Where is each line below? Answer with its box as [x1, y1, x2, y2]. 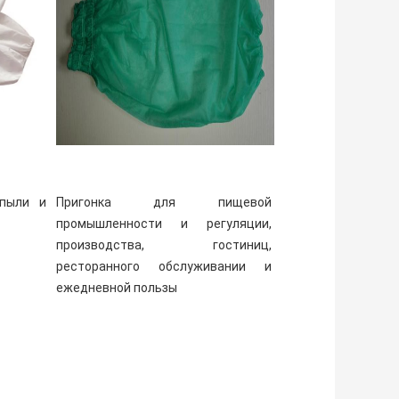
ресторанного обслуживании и [55, 259, 272, 274]
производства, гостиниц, [55, 238, 272, 253]
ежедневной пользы [55, 281, 177, 296]
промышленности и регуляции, [55, 216, 272, 232]
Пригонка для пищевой [55, 195, 272, 210]
